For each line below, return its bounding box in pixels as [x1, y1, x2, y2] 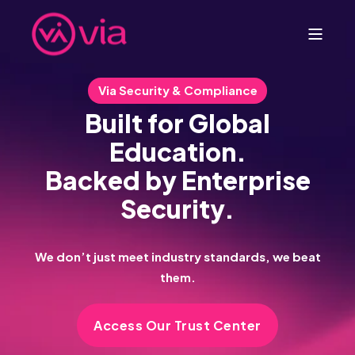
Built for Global [85, 107, 270, 139]
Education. [109, 136, 246, 168]
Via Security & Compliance [97, 82, 258, 97]
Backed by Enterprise [44, 164, 311, 197]
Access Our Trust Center [94, 317, 261, 334]
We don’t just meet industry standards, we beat [34, 249, 321, 265]
